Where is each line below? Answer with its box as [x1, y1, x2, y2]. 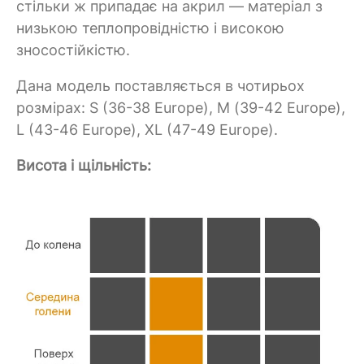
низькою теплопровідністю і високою [16, 19, 284, 37]
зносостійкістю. [16, 41, 130, 58]
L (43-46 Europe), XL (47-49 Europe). [16, 120, 278, 138]
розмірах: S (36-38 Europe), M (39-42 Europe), [16, 98, 345, 116]
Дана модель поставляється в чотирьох [16, 76, 305, 94]
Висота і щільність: [16, 156, 151, 174]
